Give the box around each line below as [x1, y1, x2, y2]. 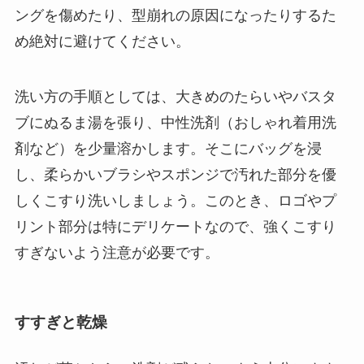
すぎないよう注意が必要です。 [14, 245, 219, 262]
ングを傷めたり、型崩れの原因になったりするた [14, 7, 336, 24]
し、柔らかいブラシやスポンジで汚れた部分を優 [14, 167, 336, 184]
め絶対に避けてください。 [14, 33, 190, 50]
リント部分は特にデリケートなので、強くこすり [14, 219, 336, 236]
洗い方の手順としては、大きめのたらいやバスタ [14, 89, 336, 106]
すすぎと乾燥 [14, 313, 107, 331]
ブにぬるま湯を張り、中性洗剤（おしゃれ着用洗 [14, 115, 336, 132]
